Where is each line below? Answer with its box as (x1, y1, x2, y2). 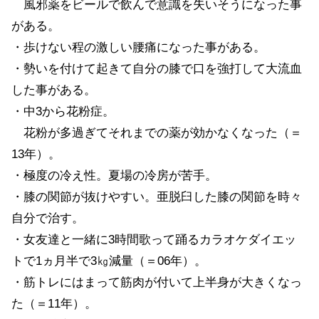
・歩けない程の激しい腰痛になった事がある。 (11, 40, 266, 54)
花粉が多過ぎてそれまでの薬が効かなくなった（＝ (11, 125, 302, 140)
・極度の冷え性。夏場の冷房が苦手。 (11, 168, 217, 182)
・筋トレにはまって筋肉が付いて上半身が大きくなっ (11, 275, 302, 289)
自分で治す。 (11, 211, 84, 225)
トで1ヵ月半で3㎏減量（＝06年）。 (11, 253, 206, 268)
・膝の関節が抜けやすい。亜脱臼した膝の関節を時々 (11, 189, 302, 204)
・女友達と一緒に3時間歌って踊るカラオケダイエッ (11, 232, 296, 246)
